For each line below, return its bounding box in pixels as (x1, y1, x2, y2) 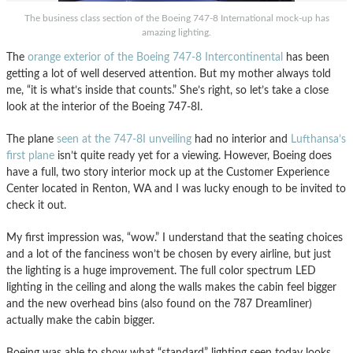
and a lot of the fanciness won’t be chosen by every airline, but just (6, 248, 331, 260)
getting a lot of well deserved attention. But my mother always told (6, 68, 331, 80)
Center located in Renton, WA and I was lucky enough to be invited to (6, 183, 346, 195)
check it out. (6, 199, 66, 211)
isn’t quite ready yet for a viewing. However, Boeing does (54, 150, 332, 162)
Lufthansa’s (291, 133, 346, 145)
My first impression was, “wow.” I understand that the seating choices (6, 232, 343, 243)
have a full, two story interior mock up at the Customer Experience (6, 166, 329, 178)
